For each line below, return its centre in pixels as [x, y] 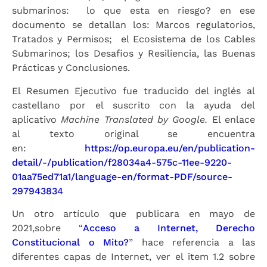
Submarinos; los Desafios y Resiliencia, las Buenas [133, 54]
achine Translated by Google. [140, 119]
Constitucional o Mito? [70, 243]
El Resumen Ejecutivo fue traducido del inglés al [133, 91]
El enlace [234, 119]
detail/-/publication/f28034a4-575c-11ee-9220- [122, 162]
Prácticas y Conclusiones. [71, 68]
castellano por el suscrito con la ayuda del [133, 105]
